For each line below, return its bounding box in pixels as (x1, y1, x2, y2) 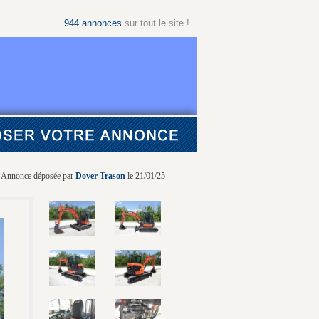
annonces (82, 18, 122, 28)
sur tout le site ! (122, 18, 189, 28)
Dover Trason (75, 171, 125, 181)
